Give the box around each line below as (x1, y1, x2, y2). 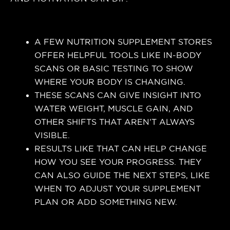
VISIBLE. (34, 131, 70, 140)
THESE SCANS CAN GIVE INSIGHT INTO (34, 91, 202, 100)
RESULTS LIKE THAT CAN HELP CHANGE (34, 144, 207, 154)
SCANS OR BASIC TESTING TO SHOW (34, 64, 194, 73)
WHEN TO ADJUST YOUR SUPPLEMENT (34, 184, 201, 194)
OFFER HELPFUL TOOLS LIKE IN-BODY (34, 51, 202, 60)
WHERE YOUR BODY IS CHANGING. (34, 78, 186, 87)
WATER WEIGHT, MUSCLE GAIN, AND (34, 104, 194, 113)
